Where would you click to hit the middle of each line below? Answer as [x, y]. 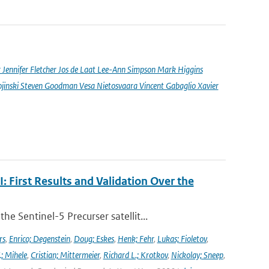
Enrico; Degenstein [39, 239]
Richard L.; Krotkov [135, 255]
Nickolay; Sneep [197, 255]
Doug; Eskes [94, 239]
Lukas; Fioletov [182, 239]
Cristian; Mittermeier [65, 255]
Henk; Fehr [135, 239]
